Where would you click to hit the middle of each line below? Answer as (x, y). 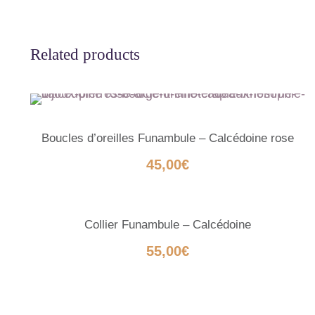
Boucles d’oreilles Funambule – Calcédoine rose (168, 138)
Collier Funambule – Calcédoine (168, 224)
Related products (85, 54)
